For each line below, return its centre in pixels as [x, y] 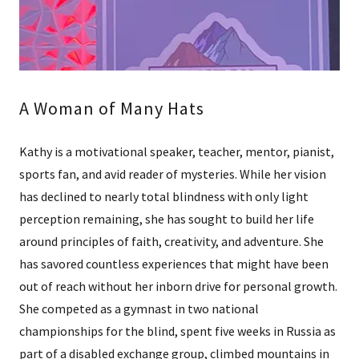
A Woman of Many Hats [112, 109]
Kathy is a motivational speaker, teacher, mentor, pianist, [177, 152]
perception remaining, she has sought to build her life [167, 219]
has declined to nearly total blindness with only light [164, 197]
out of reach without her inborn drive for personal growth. [178, 286]
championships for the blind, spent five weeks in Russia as [177, 331]
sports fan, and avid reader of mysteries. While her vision [173, 174]
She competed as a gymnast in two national [139, 309]
